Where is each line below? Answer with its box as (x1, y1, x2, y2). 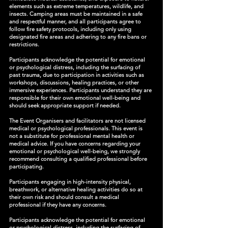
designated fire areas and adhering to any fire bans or (9, 33, 147, 40)
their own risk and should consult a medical (9, 193, 119, 201)
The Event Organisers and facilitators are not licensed (9, 117, 146, 124)
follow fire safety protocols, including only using (9, 25, 131, 33)
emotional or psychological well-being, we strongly (9, 148, 140, 155)
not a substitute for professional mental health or (9, 132, 134, 139)
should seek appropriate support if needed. (9, 102, 121, 109)
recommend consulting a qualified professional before (9, 155, 147, 162)
